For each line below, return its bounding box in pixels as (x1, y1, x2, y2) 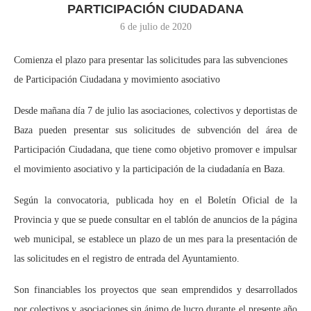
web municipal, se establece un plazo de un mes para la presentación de (14, 233, 297, 244)
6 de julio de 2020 (119, 21, 192, 32)
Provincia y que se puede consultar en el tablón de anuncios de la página (14, 214, 297, 225)
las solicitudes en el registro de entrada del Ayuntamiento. (14, 253, 239, 264)
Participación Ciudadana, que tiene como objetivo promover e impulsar (14, 144, 297, 155)
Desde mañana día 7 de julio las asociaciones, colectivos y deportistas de (14, 105, 297, 116)
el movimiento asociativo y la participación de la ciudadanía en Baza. (14, 163, 285, 174)
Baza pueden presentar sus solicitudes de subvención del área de (14, 124, 297, 135)
